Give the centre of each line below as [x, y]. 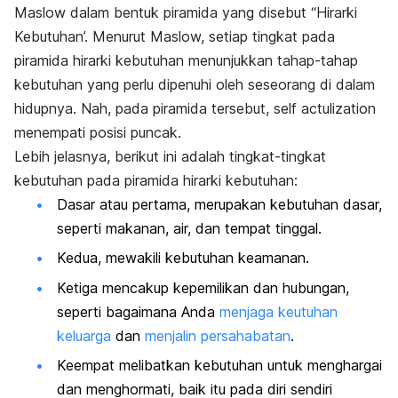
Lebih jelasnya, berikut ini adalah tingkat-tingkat [170, 156]
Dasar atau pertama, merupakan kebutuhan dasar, [219, 204]
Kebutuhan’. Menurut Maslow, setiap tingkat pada [175, 36]
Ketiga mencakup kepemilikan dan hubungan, [203, 287]
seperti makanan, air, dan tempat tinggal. [189, 228]
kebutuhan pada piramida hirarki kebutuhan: [156, 180]
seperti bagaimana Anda [138, 311]
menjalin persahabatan [218, 335]
